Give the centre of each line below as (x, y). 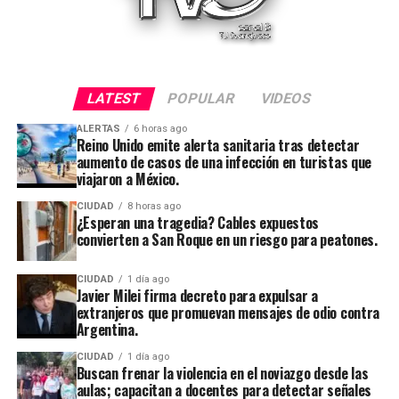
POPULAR (202, 99)
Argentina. (107, 330)
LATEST (115, 99)
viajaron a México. (127, 179)
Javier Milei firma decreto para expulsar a (197, 296)
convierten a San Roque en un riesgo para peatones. (227, 240)
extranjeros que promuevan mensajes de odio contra (228, 313)
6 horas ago (160, 129)
